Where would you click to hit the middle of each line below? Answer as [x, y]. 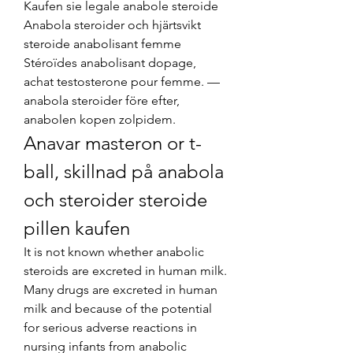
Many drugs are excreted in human [121, 289]
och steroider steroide [115, 199]
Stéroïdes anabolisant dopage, [110, 62]
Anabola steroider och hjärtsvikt [112, 24]
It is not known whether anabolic [114, 251]
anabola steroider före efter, [102, 100]
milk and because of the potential [118, 308]
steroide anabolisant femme [102, 43]
